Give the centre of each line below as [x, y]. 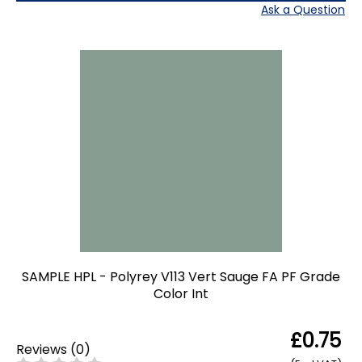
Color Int [181, 294]
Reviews [42, 349]
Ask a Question [303, 10]
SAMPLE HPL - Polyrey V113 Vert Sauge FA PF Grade [181, 277]
